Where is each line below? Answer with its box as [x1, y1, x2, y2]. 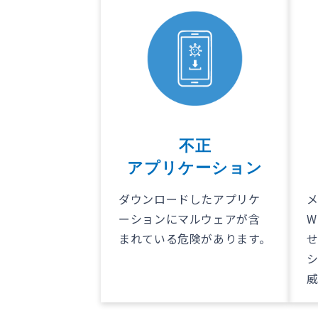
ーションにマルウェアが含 [119, 210, 261, 228]
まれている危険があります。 [119, 230, 271, 248]
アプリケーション [127, 159, 263, 177]
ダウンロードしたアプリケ [119, 190, 261, 208]
